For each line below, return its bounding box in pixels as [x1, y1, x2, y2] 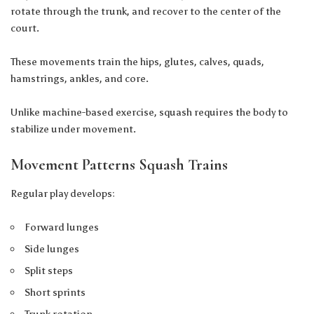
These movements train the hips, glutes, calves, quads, [11, 55, 264, 68]
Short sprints [25, 285, 86, 299]
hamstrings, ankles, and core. [11, 71, 149, 85]
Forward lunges [25, 220, 100, 233]
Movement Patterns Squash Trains [11, 155, 228, 174]
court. [11, 21, 39, 34]
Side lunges [25, 242, 80, 255]
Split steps [25, 264, 74, 277]
